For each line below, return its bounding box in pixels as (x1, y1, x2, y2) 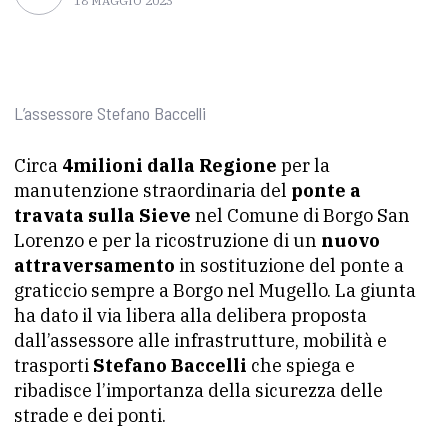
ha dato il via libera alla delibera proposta (14, 304, 367, 327)
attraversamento (14, 254, 175, 277)
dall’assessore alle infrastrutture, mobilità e (14, 329, 387, 352)
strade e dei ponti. (14, 404, 166, 427)
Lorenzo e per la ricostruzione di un (14, 229, 321, 252)
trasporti (14, 354, 93, 377)
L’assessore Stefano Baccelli (14, 102, 206, 124)
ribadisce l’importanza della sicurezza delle (14, 379, 383, 402)
